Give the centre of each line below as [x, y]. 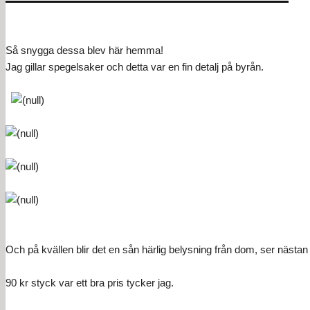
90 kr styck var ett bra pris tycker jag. [90, 283]
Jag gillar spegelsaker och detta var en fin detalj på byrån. [135, 67]
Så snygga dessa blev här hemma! [84, 50]
